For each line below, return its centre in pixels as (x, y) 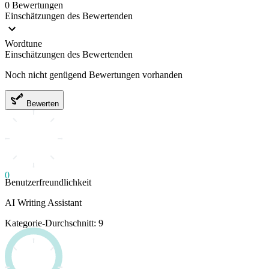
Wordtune (23, 43)
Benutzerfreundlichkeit (48, 182)
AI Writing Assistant (43, 202)
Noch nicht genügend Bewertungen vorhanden (94, 74)
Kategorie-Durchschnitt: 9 (54, 223)
